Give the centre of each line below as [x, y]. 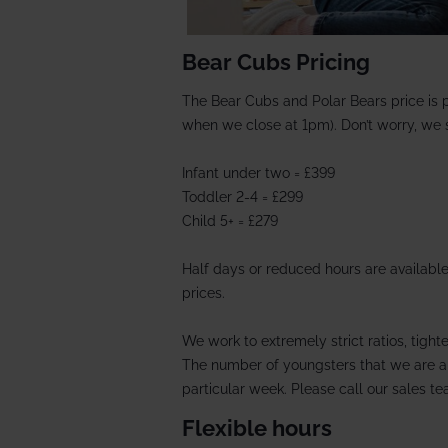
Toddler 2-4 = [225, 196]
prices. [203, 292]
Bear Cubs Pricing [276, 61]
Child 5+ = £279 [230, 220]
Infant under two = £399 [258, 172]
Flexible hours [257, 427]
